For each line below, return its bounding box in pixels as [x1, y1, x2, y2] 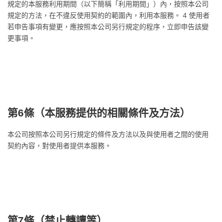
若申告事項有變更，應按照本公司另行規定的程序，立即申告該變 [7, 23, 209, 31]
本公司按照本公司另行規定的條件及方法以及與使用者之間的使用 [7, 130, 209, 138]
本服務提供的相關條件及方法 [45, 107, 180, 118]
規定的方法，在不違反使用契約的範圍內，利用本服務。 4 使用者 [7, 11, 210, 19]
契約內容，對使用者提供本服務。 [7, 142, 111, 150]
